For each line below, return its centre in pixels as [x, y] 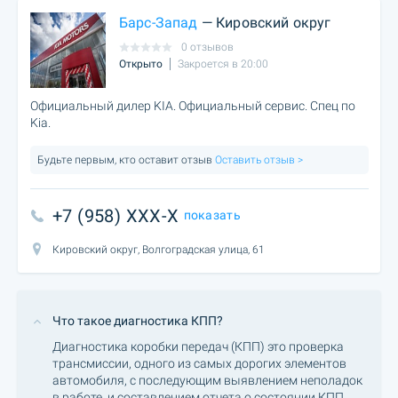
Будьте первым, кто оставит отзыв [125, 160]
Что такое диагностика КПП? [138, 321]
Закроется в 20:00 [223, 64]
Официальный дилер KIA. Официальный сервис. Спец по [193, 106]
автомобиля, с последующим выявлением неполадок [207, 380]
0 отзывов [207, 48]
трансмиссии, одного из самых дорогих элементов [199, 363]
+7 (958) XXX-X [116, 216]
